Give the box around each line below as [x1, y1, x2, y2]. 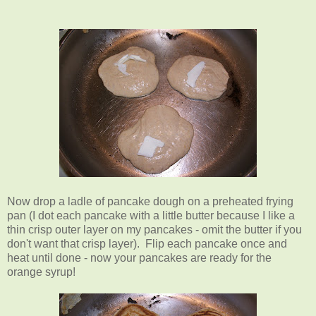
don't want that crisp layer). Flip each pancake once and [7, 237, 287, 250]
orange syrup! [7, 265, 75, 278]
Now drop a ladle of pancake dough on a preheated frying [7, 195, 293, 207]
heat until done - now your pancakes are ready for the [7, 251, 272, 264]
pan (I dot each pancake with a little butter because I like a [7, 209, 295, 221]
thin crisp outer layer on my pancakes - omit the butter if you [7, 223, 302, 236]
